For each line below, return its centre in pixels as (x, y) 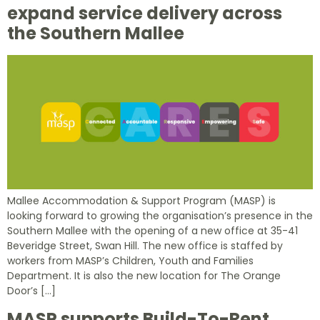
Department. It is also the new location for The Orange (144, 276)
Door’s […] (31, 291)
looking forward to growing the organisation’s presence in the (160, 216)
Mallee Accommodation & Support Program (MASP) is (141, 201)
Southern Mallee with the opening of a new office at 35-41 (152, 231)
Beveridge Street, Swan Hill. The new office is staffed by (145, 246)
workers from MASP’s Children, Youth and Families (130, 261)
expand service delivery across (145, 14)
